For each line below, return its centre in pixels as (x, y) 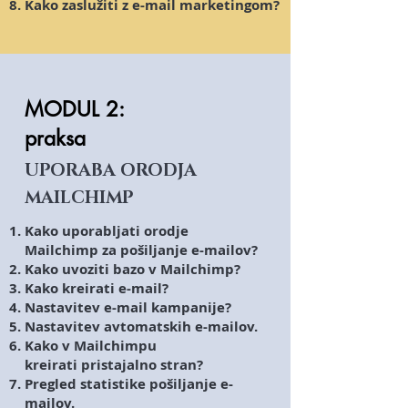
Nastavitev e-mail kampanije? (128, 308)
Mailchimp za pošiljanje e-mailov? (141, 250)
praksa (55, 139)
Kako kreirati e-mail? (97, 289)
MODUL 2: (74, 110)
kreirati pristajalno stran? (114, 365)
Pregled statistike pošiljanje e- (129, 384)
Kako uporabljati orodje (107, 231)
